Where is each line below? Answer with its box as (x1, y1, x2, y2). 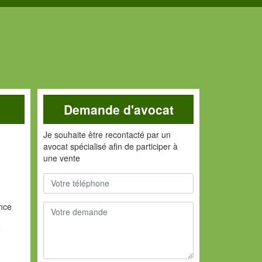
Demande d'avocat (63, 101, 174, 118)
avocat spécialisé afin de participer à (43, 140, 178, 152)
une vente (43, 152, 81, 164)
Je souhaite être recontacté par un (43, 129, 171, 140)
